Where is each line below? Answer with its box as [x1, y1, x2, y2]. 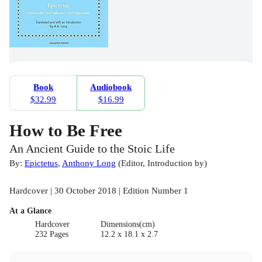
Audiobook [90, 81, 132, 92]
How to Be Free [9, 120, 122, 140]
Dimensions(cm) [100, 219, 155, 229]
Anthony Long [62, 157, 116, 168]
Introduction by [147, 157, 204, 168]
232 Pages [35, 229, 69, 239]
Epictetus [25, 157, 58, 168]
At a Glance [9, 206, 51, 215]
